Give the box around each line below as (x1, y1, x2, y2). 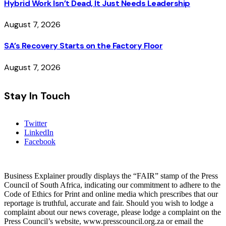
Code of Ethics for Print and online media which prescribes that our (4, 190, 218, 199)
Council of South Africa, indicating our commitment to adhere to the (4, 181, 220, 190)
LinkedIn (24, 128, 53, 137)
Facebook (24, 137, 55, 146)
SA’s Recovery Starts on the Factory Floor (4, 40, 163, 51)
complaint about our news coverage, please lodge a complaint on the (4, 208, 221, 217)
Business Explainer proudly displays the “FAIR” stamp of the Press (4, 172, 218, 181)
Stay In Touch (4, 89, 70, 102)
